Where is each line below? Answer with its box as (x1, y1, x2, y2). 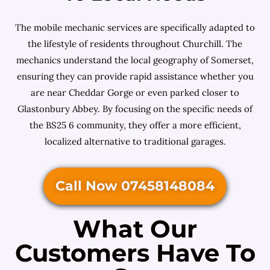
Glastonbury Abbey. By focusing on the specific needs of (17, 103, 253, 115)
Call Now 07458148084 (55, 178, 215, 194)
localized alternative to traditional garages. (44, 136, 226, 147)
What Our (73, 214, 197, 243)
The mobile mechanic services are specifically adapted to (15, 22, 255, 33)
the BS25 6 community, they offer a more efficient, (29, 119, 241, 131)
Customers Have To (14, 238, 256, 268)
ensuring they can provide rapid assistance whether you (16, 71, 254, 82)
